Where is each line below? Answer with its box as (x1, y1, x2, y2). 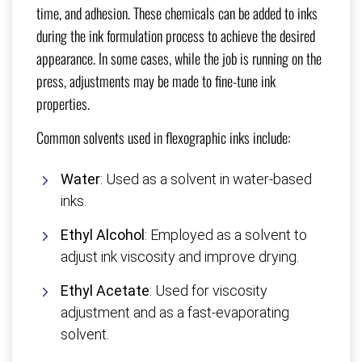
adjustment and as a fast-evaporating (61, 304, 289, 322)
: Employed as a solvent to (145, 226, 307, 244)
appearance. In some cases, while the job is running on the (36, 48, 322, 69)
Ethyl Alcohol (61, 226, 145, 244)
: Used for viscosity (149, 282, 267, 300)
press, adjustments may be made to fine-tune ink (36, 70, 276, 92)
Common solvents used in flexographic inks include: (36, 127, 290, 149)
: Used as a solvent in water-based (100, 170, 312, 188)
